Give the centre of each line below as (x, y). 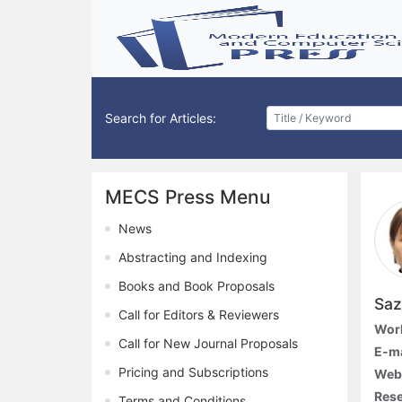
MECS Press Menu (188, 197)
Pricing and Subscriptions (193, 372)
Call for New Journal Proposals (208, 344)
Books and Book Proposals (197, 286)
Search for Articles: (161, 118)
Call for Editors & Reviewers (199, 315)
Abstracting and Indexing (193, 258)
